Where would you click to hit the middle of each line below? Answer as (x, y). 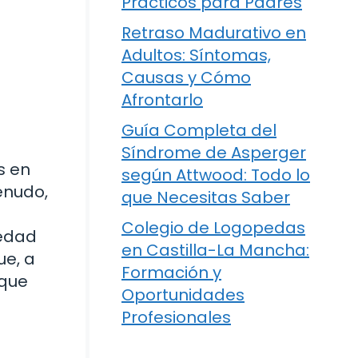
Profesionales (176, 317)
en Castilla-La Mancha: (215, 250)
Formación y (171, 272)
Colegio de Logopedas (213, 228)
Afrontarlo (162, 100)
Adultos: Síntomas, (196, 55)
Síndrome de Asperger (214, 153)
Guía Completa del (199, 130)
